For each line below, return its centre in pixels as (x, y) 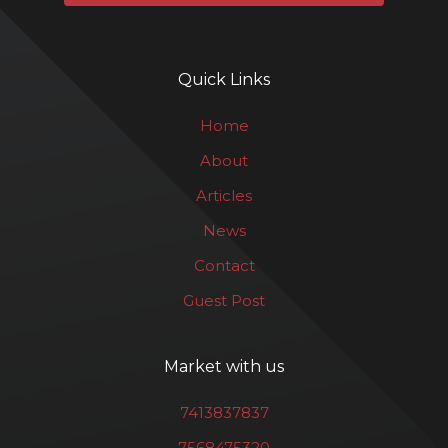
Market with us (224, 367)
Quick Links (224, 80)
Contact (224, 266)
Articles (224, 196)
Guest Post (224, 301)
